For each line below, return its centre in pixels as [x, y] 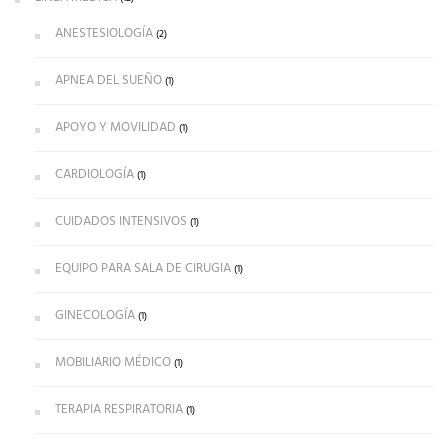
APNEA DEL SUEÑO [108, 80]
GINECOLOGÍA [95, 315]
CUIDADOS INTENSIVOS [121, 221]
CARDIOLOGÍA [94, 174]
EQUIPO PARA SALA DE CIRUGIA [143, 268]
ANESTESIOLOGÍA [104, 33]
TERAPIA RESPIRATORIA [119, 409]
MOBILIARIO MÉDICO [113, 362]
